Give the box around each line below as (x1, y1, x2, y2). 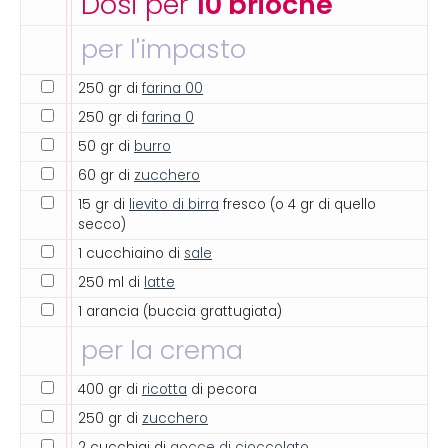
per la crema (81, 335, 243, 366)
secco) (78, 216, 126, 233)
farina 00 (142, 80, 203, 97)
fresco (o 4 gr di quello (219, 196, 376, 213)
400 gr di (78, 381, 142, 398)
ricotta (142, 381, 187, 398)
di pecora (187, 381, 257, 398)
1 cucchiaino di (78, 245, 184, 262)
